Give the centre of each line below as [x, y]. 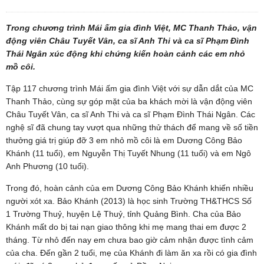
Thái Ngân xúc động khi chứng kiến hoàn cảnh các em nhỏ [126, 53]
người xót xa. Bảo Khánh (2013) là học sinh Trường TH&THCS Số [129, 201]
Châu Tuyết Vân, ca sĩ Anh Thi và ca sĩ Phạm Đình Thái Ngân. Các [131, 114]
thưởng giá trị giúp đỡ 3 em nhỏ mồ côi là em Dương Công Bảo [124, 140]
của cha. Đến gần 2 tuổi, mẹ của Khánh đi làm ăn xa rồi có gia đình [131, 253]
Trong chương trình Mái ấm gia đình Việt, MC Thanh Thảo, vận [131, 27]
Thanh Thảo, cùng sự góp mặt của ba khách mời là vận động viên [129, 101]
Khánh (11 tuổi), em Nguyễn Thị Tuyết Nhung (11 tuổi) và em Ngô [128, 153]
